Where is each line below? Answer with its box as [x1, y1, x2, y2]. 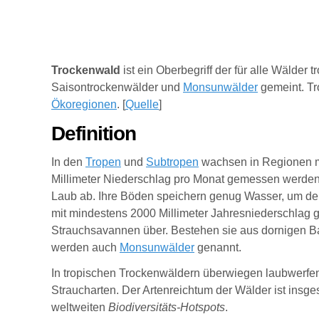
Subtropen [146, 156, 199, 168]
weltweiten [51, 301, 108, 313]
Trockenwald [51, 64, 120, 76]
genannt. [197, 241, 241, 253]
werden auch [51, 241, 120, 253]
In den [51, 156, 85, 168]
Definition [51, 122, 136, 145]
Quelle [125, 98, 159, 110]
